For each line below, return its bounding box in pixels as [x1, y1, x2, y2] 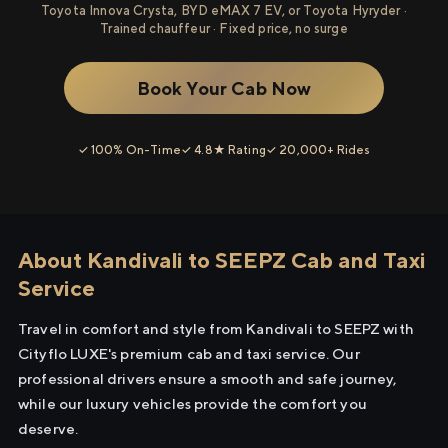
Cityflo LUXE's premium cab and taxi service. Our [18, 345, 360, 362]
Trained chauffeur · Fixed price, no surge [100, 21, 348, 36]
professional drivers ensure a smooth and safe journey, [18, 370, 398, 387]
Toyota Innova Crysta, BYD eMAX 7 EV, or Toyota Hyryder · [41, 3, 407, 18]
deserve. [18, 420, 79, 437]
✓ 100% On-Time [77, 142, 181, 157]
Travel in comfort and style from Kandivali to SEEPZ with [18, 320, 414, 337]
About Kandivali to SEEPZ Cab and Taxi [18, 247, 426, 273]
